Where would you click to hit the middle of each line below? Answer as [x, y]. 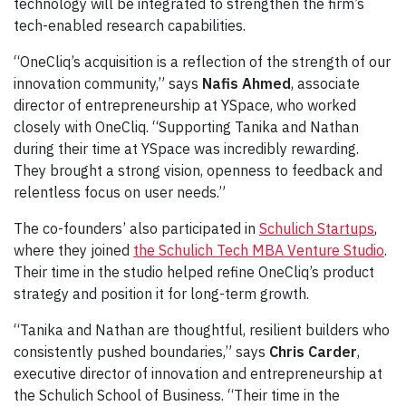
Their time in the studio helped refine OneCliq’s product [194, 271]
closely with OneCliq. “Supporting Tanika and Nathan [186, 126]
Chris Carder [313, 351]
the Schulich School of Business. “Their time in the [177, 395]
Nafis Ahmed [246, 83]
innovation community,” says [108, 83]
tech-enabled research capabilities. [131, 25]
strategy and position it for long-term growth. [163, 293]
